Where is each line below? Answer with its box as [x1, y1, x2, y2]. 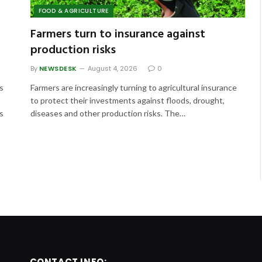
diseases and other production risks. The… [30, 108, 185, 118]
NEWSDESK [39, 63, 77, 73]
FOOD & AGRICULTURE [38, 6, 109, 15]
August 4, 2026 [87, 63, 137, 73]
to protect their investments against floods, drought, [30, 95, 225, 105]
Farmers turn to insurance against [30, 25, 205, 44]
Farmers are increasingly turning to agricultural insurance [30, 82, 237, 92]
